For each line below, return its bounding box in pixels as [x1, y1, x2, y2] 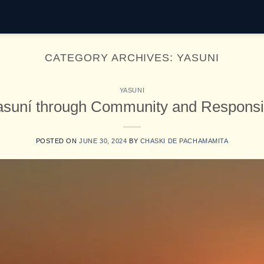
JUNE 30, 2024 [79, 137, 127, 144]
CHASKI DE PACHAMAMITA [140, 137, 229, 144]
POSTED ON [35, 137, 80, 144]
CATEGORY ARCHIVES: [45, 51, 177, 64]
